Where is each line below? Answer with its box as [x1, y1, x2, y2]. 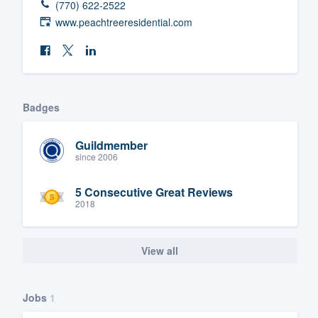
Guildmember [75, 137, 148, 154]
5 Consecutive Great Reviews [75, 184, 233, 201]
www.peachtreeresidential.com [55, 14, 192, 29]
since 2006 [75, 150, 118, 163]
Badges [23, 99, 60, 114]
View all [141, 243, 179, 258]
